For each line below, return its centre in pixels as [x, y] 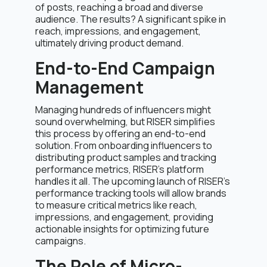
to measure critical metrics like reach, [116, 205]
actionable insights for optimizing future [122, 229]
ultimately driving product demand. [109, 43]
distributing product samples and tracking [126, 157]
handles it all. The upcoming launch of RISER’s [133, 181]
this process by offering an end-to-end [120, 133]
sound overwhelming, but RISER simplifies [125, 122]
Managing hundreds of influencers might [123, 110]
